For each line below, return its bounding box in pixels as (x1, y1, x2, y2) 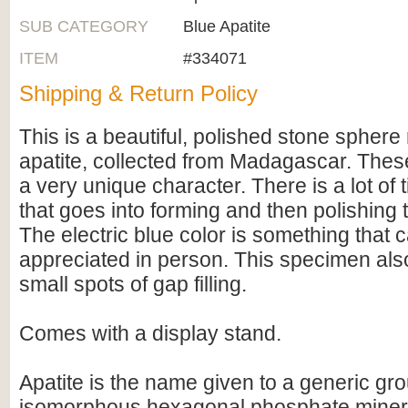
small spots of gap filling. (19, 272, 247, 296)
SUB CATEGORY (19, 17, 148, 36)
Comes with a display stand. (19, 321, 281, 345)
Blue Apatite (183, 17, 270, 36)
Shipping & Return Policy (19, 81, 258, 106)
